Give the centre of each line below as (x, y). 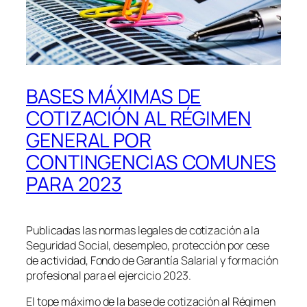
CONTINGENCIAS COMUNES (151, 162)
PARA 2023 (74, 184)
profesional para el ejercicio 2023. (109, 275)
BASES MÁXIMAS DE (114, 96)
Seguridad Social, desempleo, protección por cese (148, 245)
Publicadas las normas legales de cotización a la (143, 230)
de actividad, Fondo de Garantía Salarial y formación (152, 260)
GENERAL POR (89, 140)
